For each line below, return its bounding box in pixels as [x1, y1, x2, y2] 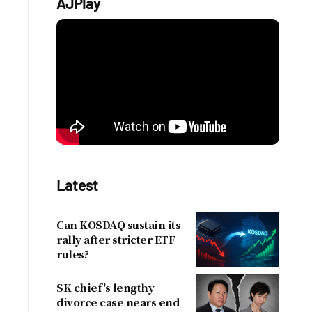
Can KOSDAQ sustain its [56, 217, 180, 232]
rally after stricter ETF [56, 232, 175, 247]
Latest [56, 175, 98, 194]
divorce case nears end [56, 295, 179, 309]
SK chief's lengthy [56, 280, 154, 295]
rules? [56, 247, 88, 261]
